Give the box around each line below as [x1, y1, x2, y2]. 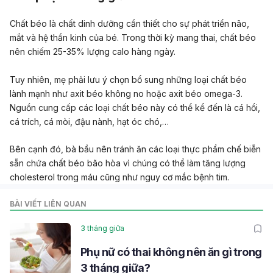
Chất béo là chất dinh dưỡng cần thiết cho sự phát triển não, [10, 18, 249, 29]
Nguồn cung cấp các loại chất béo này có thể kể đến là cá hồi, [10, 102, 260, 113]
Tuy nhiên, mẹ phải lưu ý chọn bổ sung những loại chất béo [10, 74, 247, 85]
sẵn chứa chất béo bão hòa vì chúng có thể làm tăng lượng [10, 157, 246, 168]
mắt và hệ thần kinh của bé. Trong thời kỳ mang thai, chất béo [10, 32, 256, 43]
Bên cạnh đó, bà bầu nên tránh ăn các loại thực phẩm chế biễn [10, 143, 261, 154]
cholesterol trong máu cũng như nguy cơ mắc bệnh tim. [10, 171, 229, 182]
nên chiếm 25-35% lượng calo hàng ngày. [10, 46, 175, 57]
